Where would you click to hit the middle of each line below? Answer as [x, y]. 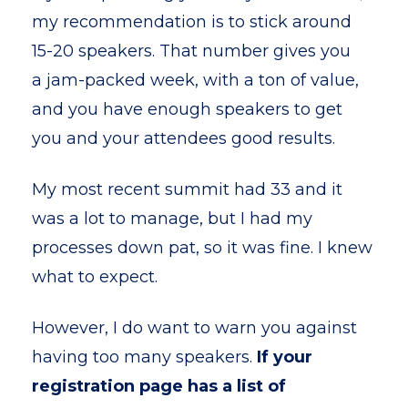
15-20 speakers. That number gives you [191, 51]
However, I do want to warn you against [194, 328]
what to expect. [95, 277]
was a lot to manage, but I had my [172, 219]
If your [285, 357]
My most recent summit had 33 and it [187, 189]
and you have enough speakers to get [187, 109]
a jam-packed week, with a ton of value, [195, 80]
